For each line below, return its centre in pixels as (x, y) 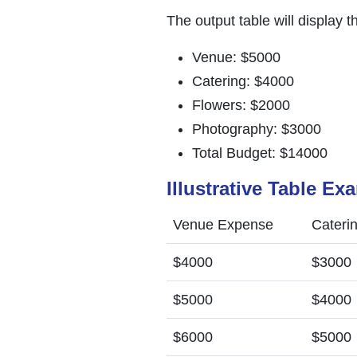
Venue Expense (223, 224)
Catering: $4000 (243, 81)
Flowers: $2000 (241, 105)
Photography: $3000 (257, 129)
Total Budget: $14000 (260, 153)
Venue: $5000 (236, 57)
